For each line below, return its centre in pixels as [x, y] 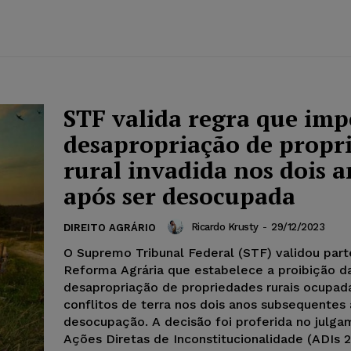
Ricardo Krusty [224, 226]
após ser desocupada [179, 196]
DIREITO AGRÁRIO [110, 228]
